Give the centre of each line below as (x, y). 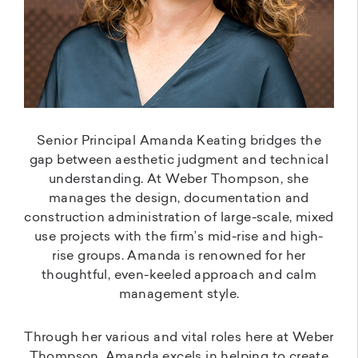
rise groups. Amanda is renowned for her (179, 256)
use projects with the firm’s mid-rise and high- (179, 237)
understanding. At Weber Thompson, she (179, 179)
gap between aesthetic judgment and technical (179, 160)
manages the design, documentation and (179, 199)
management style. (179, 294)
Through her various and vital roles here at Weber (179, 338)
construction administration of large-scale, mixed (179, 218)
